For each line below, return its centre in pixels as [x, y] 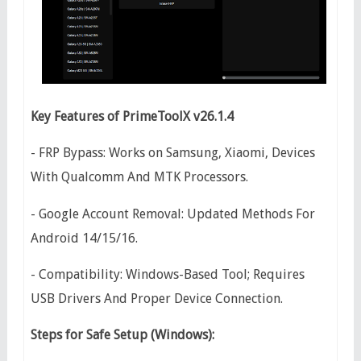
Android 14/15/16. [84, 238]
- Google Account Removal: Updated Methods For [172, 214]
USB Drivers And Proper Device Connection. [160, 298]
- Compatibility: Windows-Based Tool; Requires [167, 274]
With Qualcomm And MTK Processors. [142, 177]
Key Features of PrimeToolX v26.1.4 [132, 116]
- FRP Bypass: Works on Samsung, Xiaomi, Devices [172, 153]
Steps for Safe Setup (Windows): [122, 335]
